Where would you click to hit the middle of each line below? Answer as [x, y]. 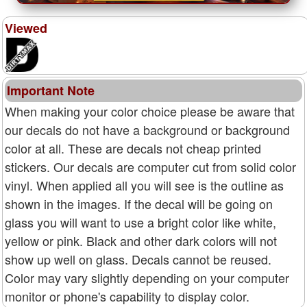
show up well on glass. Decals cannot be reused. [138, 259]
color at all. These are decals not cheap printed [133, 148]
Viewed [26, 28]
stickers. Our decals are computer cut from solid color [150, 166]
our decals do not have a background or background [147, 129]
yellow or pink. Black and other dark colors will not [141, 240]
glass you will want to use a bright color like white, [140, 222]
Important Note [51, 90]
